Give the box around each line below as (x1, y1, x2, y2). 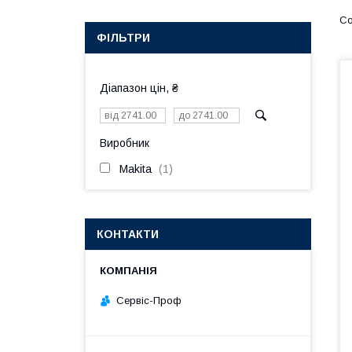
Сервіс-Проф (116, 294, 181, 306)
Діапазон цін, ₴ (100, 82, 178, 94)
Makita (119, 163, 152, 175)
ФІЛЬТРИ (97, 31, 150, 44)
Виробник (100, 137, 149, 149)
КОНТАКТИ (97, 228, 159, 240)
